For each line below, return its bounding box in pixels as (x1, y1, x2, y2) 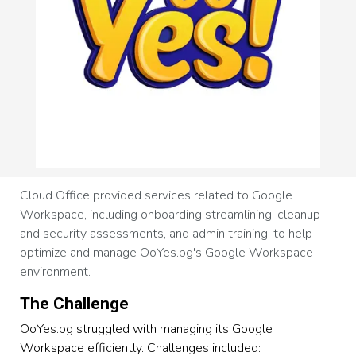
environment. (20, 262, 91, 281)
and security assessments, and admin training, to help (20, 224, 313, 242)
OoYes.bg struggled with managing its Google (20, 319, 273, 338)
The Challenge (20, 293, 130, 313)
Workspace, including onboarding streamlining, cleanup (20, 205, 321, 223)
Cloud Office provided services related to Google (20, 186, 293, 204)
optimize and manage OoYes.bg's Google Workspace (20, 243, 314, 261)
